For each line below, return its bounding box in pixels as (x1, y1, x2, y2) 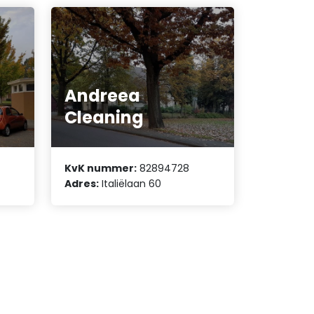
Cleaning (64, 105, 144, 129)
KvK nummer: (64, 161, 137, 176)
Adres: (64, 177, 100, 191)
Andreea (64, 83, 141, 107)
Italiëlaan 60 (99, 177, 162, 191)
